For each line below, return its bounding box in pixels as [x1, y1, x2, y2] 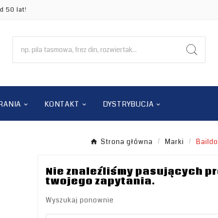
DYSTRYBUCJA [102, 99, 154, 110]
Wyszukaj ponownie [45, 195, 114, 205]
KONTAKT [44, 99, 79, 110]
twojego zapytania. [45, 175, 155, 188]
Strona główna [101, 137, 153, 147]
